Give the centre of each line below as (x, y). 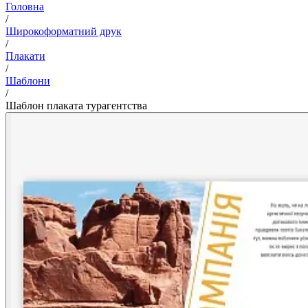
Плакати (25, 56)
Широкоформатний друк (64, 31)
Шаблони (28, 80)
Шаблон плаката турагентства (76, 105)
